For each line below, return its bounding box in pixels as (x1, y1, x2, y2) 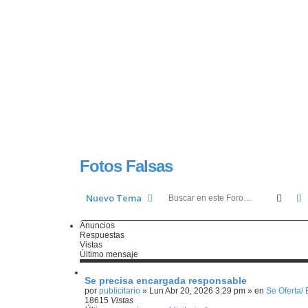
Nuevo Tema (86, 192, 142, 204)
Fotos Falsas (80, 157, 173, 175)
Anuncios (80, 221, 115, 230)
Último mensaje (80, 250, 138, 259)
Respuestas (80, 230, 124, 240)
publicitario (99, 286, 140, 296)
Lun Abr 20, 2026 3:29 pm (149, 286, 245, 296)
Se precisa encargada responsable (85, 275, 247, 286)
